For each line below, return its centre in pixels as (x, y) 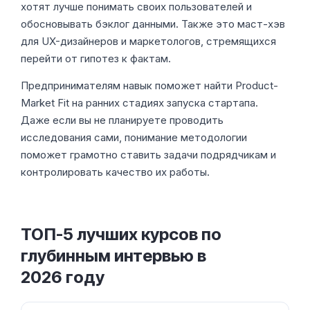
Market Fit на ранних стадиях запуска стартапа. (139, 103)
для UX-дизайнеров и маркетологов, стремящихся (148, 41)
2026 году (63, 277)
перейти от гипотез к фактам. (96, 58)
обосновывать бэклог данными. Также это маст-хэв (153, 24)
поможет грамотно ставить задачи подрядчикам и (148, 155)
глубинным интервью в (113, 256)
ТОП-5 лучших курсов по (121, 234)
